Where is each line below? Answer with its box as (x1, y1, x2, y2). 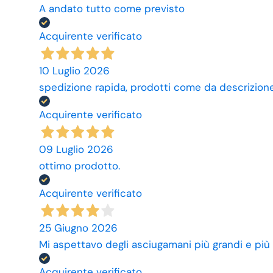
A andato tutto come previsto (39, 1, 185, 15)
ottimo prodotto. (39, 158, 120, 172)
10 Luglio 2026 (39, 63, 110, 77)
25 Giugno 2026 (39, 221, 118, 235)
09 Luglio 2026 (39, 142, 113, 156)
